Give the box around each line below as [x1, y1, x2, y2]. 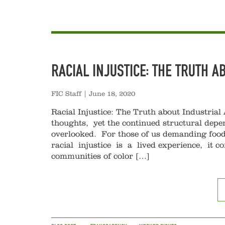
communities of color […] [51, 152, 150, 161]
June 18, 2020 [89, 90, 135, 97]
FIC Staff [51, 90, 81, 97]
